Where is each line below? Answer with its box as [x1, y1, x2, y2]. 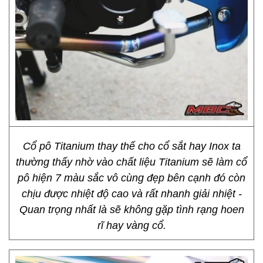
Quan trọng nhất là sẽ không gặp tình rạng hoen [19, 204, 244, 215]
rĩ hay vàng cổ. [97, 220, 166, 231]
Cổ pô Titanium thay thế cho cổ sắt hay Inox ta [22, 140, 241, 152]
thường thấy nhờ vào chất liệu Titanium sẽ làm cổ [16, 156, 247, 168]
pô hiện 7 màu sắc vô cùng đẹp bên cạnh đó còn [18, 172, 245, 184]
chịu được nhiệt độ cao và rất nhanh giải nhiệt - [21, 188, 242, 200]
